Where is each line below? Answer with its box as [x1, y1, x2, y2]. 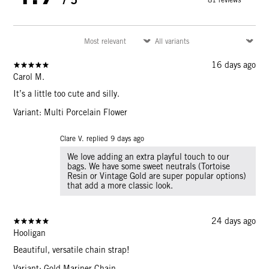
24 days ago [211, 216, 256, 226]
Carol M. [13, 71, 45, 82]
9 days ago [110, 133, 145, 143]
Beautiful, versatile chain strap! [13, 244, 130, 255]
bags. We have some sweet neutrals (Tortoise [67, 161, 231, 171]
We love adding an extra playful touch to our [67, 151, 230, 162]
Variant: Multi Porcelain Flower [13, 107, 128, 117]
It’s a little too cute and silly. [13, 88, 120, 98]
